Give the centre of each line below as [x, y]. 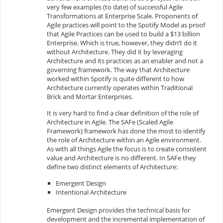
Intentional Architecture [91, 192]
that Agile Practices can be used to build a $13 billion [124, 34]
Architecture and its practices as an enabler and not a [125, 60]
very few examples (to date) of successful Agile [115, 7]
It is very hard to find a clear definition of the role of [123, 113]
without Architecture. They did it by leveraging [115, 52]
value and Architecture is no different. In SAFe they [122, 158]
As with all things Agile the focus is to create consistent [127, 149]
